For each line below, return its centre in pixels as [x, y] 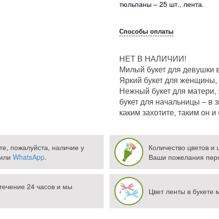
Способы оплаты [146, 31]
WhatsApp [29, 157]
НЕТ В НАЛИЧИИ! [153, 58]
